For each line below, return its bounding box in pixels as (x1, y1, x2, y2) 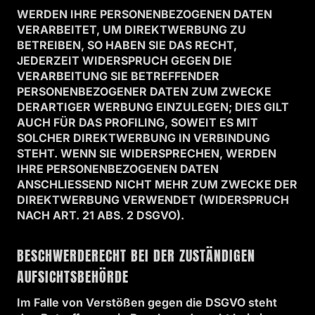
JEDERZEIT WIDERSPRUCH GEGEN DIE (17, 53, 232, 67)
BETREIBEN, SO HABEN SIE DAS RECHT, (17, 38, 237, 52)
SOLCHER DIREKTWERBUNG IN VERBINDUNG (17, 131, 270, 145)
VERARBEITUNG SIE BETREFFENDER (17, 69, 219, 83)
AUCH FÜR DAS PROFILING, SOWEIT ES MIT (17, 115, 258, 129)
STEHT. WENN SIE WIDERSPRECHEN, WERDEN (17, 146, 276, 160)
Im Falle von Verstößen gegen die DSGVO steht (17, 295, 277, 309)
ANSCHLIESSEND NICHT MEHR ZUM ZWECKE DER (17, 177, 297, 191)
